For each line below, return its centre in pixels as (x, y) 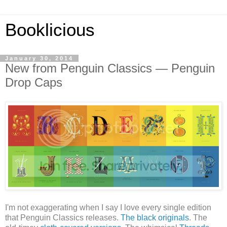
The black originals (155, 217)
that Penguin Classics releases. (63, 217)
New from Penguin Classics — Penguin (110, 68)
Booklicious (50, 30)
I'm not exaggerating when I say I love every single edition (108, 207)
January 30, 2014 (39, 58)
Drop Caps (34, 82)
